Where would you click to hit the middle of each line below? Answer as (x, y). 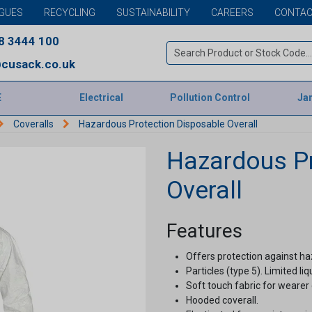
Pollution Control (210, 97)
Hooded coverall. (222, 300)
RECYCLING (70, 12)
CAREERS (233, 12)
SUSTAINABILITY (154, 12)
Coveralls (33, 124)
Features (204, 231)
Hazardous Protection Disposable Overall (168, 124)
